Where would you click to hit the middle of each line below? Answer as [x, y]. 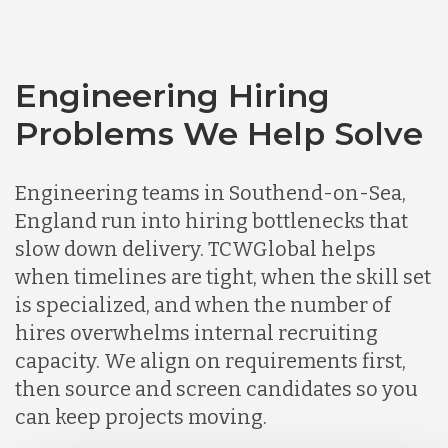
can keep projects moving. [141, 416]
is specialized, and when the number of [203, 304]
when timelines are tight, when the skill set [223, 276]
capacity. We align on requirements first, [210, 360]
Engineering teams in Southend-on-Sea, [210, 192]
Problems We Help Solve [219, 133]
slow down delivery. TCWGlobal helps [195, 248]
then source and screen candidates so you [216, 388]
